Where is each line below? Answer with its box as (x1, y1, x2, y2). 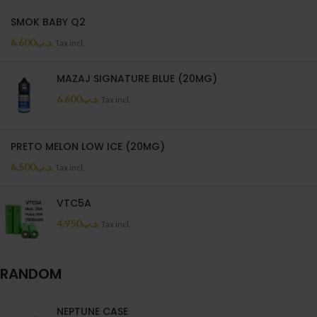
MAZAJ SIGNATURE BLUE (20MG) (57, 71, 217, 86)
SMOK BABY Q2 (11, 15, 86, 29)
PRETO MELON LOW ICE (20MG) (11, 139, 165, 154)
